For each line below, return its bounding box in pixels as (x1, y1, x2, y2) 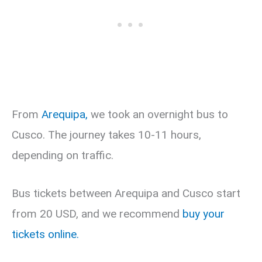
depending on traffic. (12, 148, 113, 162)
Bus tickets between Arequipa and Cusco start (12, 186, 240, 200)
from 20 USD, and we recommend (12, 206, 182, 220)
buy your (182, 206, 225, 220)
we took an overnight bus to (88, 107, 228, 121)
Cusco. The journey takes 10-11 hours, (12, 127, 201, 142)
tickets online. (12, 227, 79, 241)
